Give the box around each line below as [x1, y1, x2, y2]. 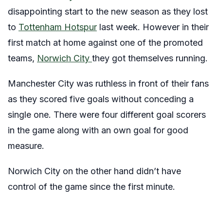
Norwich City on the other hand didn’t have [8, 166, 181, 176]
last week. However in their [97, 22, 209, 32]
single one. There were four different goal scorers [8, 109, 206, 120]
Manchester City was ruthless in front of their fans [8, 78, 209, 89]
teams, [8, 53, 37, 63]
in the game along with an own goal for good [8, 125, 188, 135]
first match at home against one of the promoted [8, 37, 203, 48]
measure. [8, 141, 44, 151]
